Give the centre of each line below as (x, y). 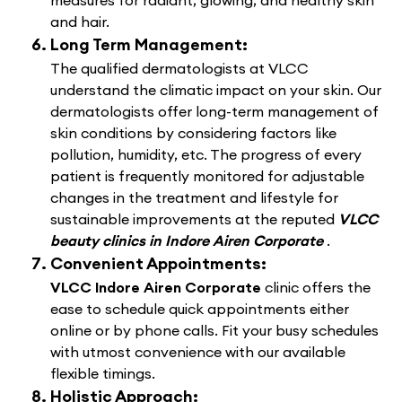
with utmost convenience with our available (198, 352)
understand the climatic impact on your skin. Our (216, 90)
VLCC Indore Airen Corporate (157, 288)
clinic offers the (318, 288)
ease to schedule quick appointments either (200, 309)
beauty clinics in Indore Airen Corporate (188, 241)
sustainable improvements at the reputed (194, 219)
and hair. (80, 22)
